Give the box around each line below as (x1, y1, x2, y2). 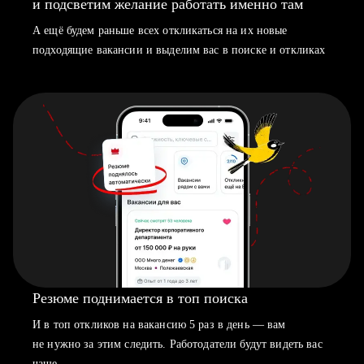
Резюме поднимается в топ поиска (32, 290, 248, 306)
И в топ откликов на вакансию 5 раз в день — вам (32, 318, 286, 331)
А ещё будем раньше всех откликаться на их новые (32, 24, 288, 37)
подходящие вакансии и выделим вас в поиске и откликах (32, 44, 326, 56)
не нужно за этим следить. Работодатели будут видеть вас (32, 338, 323, 350)
